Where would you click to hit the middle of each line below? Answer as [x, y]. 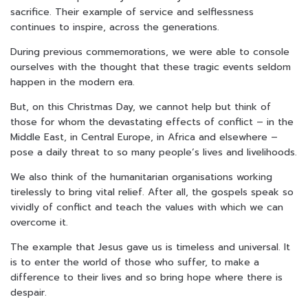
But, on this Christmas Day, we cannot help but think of [141, 107]
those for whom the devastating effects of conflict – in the [152, 122]
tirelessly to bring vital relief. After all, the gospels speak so [152, 192]
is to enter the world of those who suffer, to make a [135, 263]
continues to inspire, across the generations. [115, 27]
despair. [29, 293]
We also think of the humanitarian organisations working [141, 177]
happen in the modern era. [73, 82]
